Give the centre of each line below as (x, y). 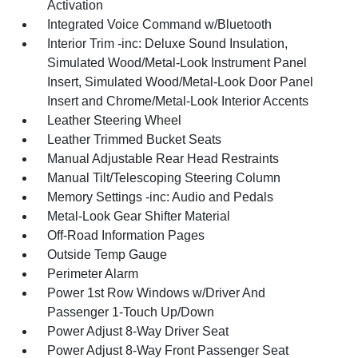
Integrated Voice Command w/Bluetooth (160, 24)
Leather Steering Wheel (115, 120)
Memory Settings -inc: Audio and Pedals (161, 197)
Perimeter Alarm (93, 274)
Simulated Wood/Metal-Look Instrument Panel (177, 63)
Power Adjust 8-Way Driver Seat (138, 331)
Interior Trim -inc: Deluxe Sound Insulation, (168, 44)
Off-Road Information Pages (126, 235)
